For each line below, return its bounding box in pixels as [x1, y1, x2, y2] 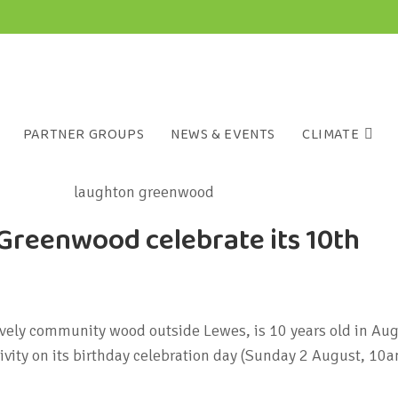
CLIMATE [301, 123, 360, 146]
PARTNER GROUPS [22, 123, 145, 146]
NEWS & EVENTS [171, 123, 275, 146]
